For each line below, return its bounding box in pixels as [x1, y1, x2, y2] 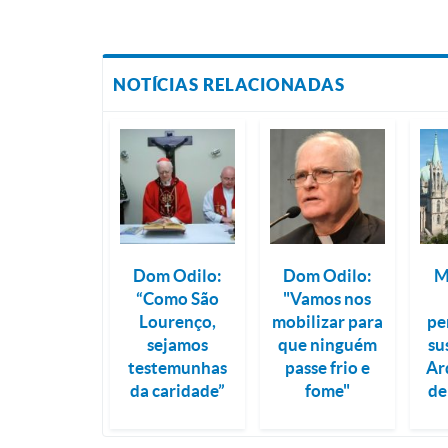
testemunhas [128, 357, 228, 377]
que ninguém [277, 334, 377, 354]
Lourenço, [139, 311, 217, 331]
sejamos [147, 334, 209, 354]
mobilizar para [271, 311, 383, 331]
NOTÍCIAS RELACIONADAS [113, 75, 345, 94]
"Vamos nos [283, 288, 372, 308]
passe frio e [284, 357, 370, 377]
